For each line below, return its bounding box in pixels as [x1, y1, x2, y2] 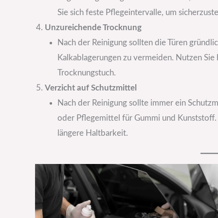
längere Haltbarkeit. [57, 128, 128, 137]
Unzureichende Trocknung [45, 23, 142, 32]
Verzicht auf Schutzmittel [45, 83, 137, 92]
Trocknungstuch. [57, 68, 116, 77]
